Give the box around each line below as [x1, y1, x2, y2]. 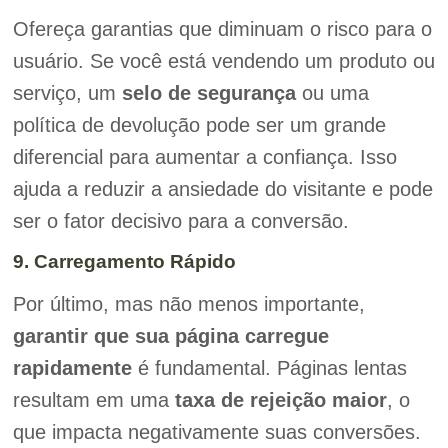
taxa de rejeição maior [174, 389, 387, 412]
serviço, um [12, 81, 122, 104]
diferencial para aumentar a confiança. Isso [12, 145, 397, 168]
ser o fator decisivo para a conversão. [12, 209, 349, 232]
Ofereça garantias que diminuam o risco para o [12, 17, 432, 40]
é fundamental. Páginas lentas [131, 357, 407, 380]
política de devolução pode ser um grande [12, 113, 386, 136]
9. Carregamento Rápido [12, 251, 236, 273]
